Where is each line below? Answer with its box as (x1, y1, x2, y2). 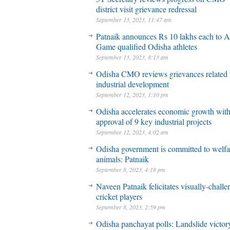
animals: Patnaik (96, 154, 149, 164)
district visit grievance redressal (96, 4, 197, 14)
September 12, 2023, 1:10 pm (96, 90, 168, 99)
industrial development (96, 79, 169, 89)
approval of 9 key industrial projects (96, 116, 212, 127)
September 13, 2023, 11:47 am (96, 15, 171, 24)
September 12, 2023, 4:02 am (96, 128, 168, 136)
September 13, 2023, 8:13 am (96, 53, 168, 61)
